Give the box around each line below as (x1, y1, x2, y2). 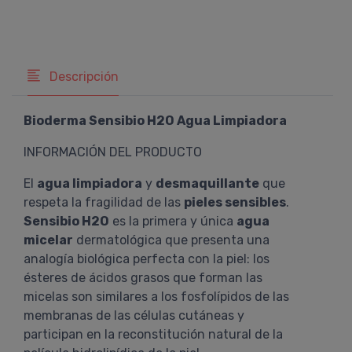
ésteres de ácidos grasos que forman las (24, 270, 262, 285)
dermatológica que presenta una (73, 233, 269, 247)
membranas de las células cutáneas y (24, 308, 244, 323)
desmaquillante (156, 176, 259, 191)
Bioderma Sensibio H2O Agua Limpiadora (24, 113, 289, 128)
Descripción (46, 69, 119, 84)
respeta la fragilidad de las (24, 195, 184, 210)
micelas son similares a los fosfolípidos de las (24, 289, 289, 304)
